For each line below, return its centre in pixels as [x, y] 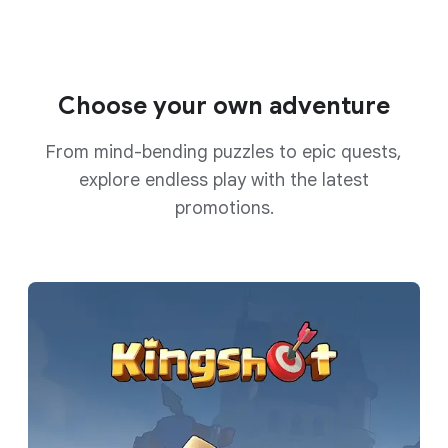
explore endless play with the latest [224, 179]
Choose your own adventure [224, 105]
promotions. [224, 207]
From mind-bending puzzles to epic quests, [224, 151]
